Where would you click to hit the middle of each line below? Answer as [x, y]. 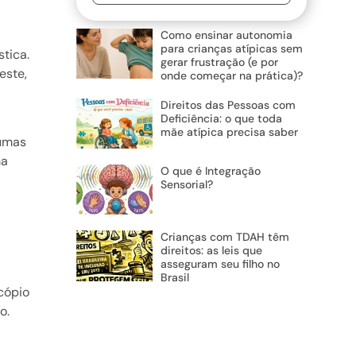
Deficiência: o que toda [221, 119]
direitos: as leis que [211, 251]
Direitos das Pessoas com [228, 105]
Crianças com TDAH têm [224, 237]
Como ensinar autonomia [226, 35]
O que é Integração [210, 171]
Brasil [174, 278]
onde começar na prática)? [231, 76]
